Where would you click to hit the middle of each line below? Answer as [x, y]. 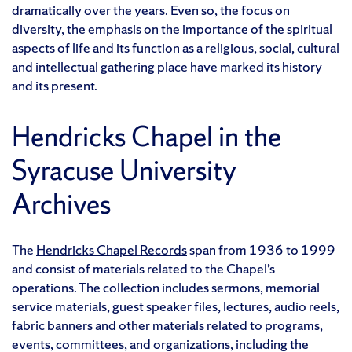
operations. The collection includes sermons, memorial [166, 287]
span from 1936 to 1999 [261, 249]
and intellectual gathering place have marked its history [167, 66]
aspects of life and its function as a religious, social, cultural [176, 47]
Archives [61, 204]
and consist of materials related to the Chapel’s [143, 268]
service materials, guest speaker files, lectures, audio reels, [176, 306]
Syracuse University [124, 170]
